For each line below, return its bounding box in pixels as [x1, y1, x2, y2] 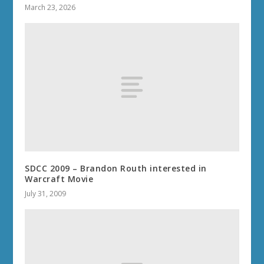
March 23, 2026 [25, 2, 76, 13]
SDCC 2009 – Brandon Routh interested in [25, 163, 207, 174]
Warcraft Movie [25, 173, 94, 185]
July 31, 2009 [25, 189, 67, 199]
